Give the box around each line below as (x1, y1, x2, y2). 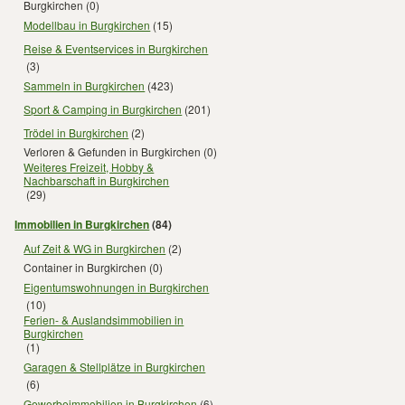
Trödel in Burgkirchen (24, 124, 129, 140)
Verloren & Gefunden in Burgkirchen (24, 144, 202, 159)
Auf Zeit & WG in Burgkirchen (24, 240, 166, 256)
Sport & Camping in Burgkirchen (24, 100, 183, 117)
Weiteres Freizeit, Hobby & (24, 159, 155, 174)
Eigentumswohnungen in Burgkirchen (24, 278, 210, 295)
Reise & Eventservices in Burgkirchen (24, 40, 209, 56)
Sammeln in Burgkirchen (24, 77, 146, 93)
